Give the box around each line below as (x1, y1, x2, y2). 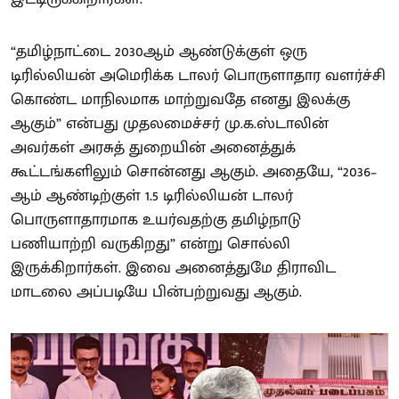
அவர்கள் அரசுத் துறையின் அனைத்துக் (11, 134, 296, 161)
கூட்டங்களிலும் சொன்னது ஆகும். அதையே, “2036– (11, 158, 377, 185)
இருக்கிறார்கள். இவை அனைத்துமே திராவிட (11, 254, 336, 281)
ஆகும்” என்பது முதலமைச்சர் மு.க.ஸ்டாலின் (11, 110, 329, 137)
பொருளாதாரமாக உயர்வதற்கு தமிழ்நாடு (11, 206, 301, 233)
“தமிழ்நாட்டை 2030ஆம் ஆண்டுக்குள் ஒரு (11, 37, 307, 65)
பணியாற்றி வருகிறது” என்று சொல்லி (11, 230, 290, 257)
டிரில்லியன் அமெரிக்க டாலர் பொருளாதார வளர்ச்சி (11, 61, 386, 89)
